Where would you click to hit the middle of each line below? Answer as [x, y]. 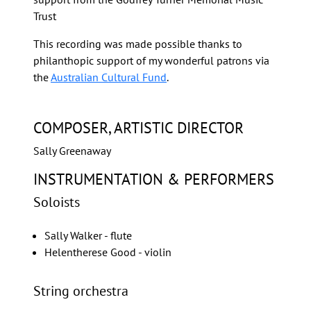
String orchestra [81, 291]
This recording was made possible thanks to [138, 44]
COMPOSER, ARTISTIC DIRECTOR [138, 128]
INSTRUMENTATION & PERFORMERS [154, 179]
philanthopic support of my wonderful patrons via [151, 61]
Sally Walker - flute [88, 236]
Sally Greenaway [72, 151]
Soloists [57, 202]
